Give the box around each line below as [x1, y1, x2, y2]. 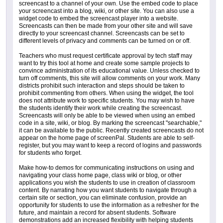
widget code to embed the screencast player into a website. [19, 15, 178, 22]
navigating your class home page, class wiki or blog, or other [19, 172, 182, 179]
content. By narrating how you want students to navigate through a [19, 187, 197, 194]
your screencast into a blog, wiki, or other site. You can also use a [19, 7, 194, 15]
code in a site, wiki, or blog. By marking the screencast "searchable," [19, 119, 202, 127]
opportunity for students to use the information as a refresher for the [19, 202, 199, 209]
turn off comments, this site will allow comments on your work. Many [19, 75, 200, 82]
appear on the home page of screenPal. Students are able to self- [19, 134, 195, 142]
